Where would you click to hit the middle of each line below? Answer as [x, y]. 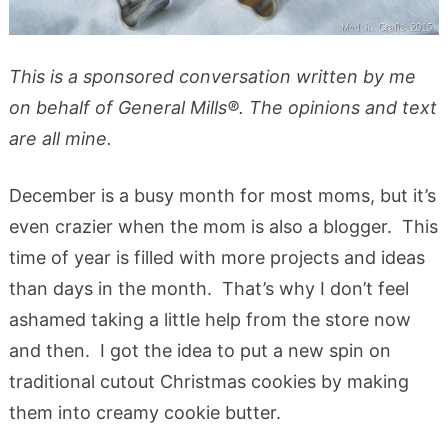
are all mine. [60, 138]
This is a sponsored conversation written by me [212, 76]
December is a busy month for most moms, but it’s [222, 195]
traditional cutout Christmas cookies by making [208, 381]
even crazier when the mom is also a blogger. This [223, 226]
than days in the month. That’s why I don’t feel [208, 288]
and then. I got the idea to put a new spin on [199, 350]
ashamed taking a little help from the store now [209, 319]
